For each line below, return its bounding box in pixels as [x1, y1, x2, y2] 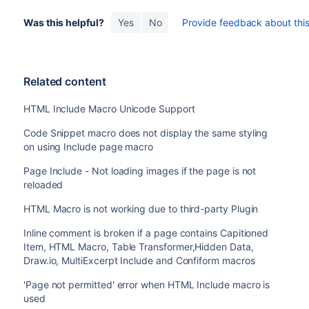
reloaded [23, 178, 63, 190]
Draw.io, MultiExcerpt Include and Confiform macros [23, 254, 255, 266]
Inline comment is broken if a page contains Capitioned [23, 226, 269, 239]
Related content [23, 74, 106, 88]
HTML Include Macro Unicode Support [23, 102, 195, 114]
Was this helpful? [23, 16, 104, 28]
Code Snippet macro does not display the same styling [23, 126, 268, 139]
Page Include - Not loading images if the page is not [23, 164, 257, 177]
